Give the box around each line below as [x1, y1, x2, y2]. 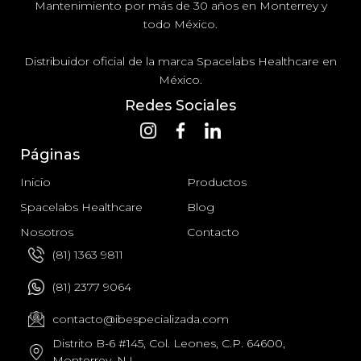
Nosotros [20, 225, 73, 239]
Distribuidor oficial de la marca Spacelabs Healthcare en [24, 54, 337, 68]
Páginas [20, 146, 80, 164]
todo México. [143, 17, 218, 31]
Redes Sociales [125, 97, 236, 114]
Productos [186, 175, 247, 189]
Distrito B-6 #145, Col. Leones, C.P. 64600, [52, 336, 285, 351]
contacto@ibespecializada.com [52, 311, 229, 326]
